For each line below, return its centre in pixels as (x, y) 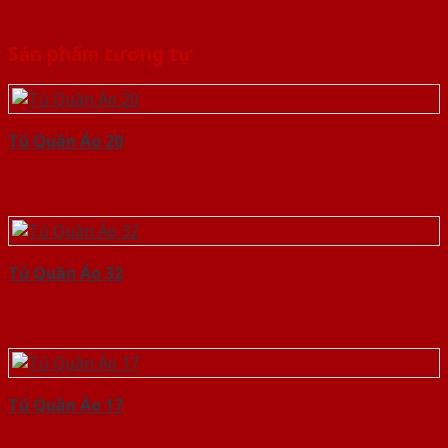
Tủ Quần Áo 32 (65, 273)
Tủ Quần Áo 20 (65, 141)
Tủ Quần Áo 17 (65, 405)
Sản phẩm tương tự (100, 53)
